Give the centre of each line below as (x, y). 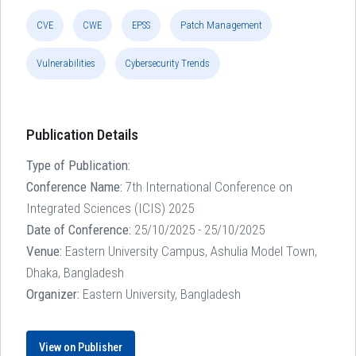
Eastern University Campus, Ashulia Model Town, (190, 251)
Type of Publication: (78, 165)
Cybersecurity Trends (168, 64)
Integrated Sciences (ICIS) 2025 (110, 208)
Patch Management (221, 25)
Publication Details (82, 134)
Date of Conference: (79, 229)
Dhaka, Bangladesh (75, 272)
